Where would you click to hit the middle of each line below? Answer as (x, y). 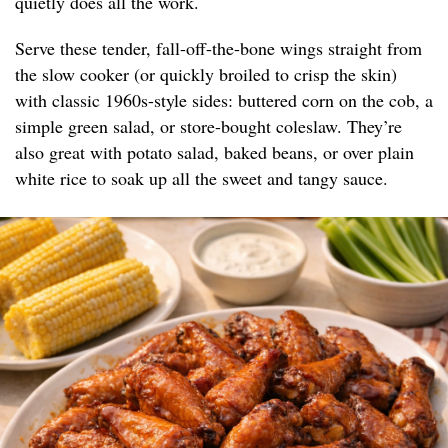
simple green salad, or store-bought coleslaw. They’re (208, 126)
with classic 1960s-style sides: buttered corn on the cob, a (224, 100)
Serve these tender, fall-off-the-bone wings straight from (218, 48)
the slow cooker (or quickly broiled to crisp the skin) (206, 74)
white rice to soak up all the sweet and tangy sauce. (201, 178)
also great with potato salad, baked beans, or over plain (214, 152)
